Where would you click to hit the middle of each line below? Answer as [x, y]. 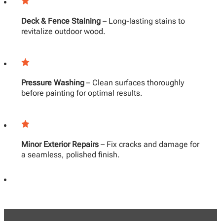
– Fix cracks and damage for [149, 145]
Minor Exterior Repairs [60, 145]
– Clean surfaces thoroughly [134, 82]
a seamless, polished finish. [70, 155]
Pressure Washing [53, 82]
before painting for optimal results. [82, 93]
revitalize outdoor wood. [63, 31]
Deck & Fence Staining [61, 21]
